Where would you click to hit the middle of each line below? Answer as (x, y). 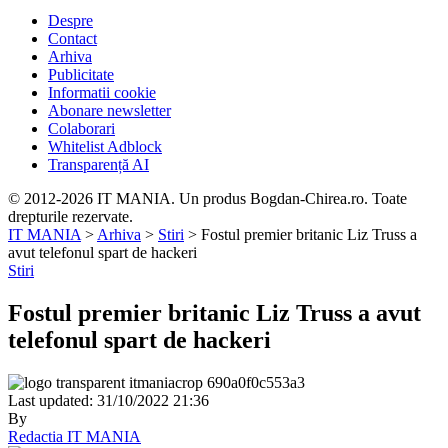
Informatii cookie (102, 92)
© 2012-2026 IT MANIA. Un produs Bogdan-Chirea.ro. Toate (207, 198)
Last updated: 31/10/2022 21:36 (108, 400)
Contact (72, 38)
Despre (70, 20)
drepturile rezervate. (70, 216)
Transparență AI (98, 164)
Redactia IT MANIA (74, 436)
